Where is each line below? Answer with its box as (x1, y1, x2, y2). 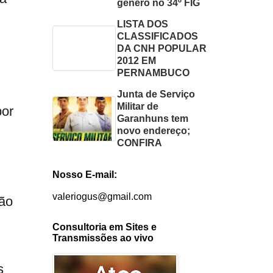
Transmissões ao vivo (52, 233, 154, 244)
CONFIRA (117, 137, 163, 148)
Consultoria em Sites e (52, 222, 157, 233)
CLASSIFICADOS (117, 30, 199, 41)
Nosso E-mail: (52, 169, 118, 180)
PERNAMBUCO (117, 67, 190, 78)
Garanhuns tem (117, 113, 189, 124)
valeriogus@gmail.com (52, 191, 152, 202)
